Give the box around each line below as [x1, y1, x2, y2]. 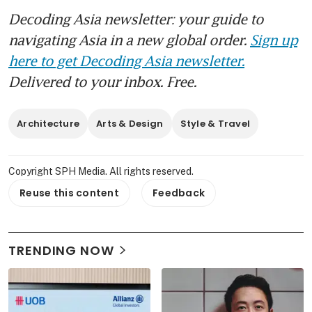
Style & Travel [180, 116, 251, 130]
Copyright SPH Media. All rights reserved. [8, 165, 194, 177]
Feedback [153, 185, 205, 200]
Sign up [250, 31, 297, 48]
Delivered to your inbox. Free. [8, 72, 196, 90]
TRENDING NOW [8, 241, 114, 259]
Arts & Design [96, 116, 164, 130]
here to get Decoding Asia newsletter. [8, 52, 244, 69]
